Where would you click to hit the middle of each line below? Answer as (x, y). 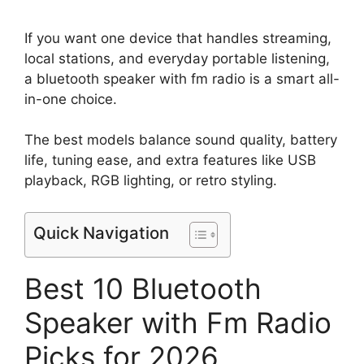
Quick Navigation (101, 232)
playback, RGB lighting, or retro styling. (151, 180)
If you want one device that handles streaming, (178, 38)
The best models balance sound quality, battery (181, 140)
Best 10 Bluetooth (143, 288)
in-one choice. (71, 99)
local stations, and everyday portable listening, (177, 58)
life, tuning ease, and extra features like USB (170, 160)
